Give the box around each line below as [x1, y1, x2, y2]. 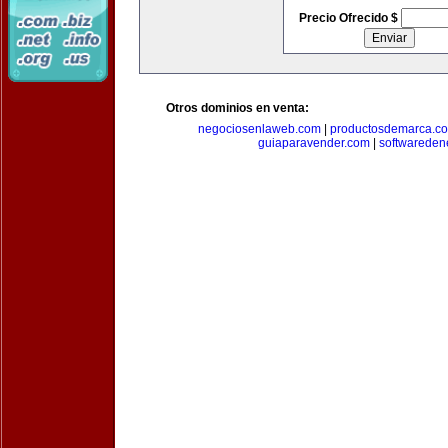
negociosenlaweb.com [198, 122, 321, 136]
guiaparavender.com [257, 136, 370, 150]
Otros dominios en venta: [166, 101, 309, 115]
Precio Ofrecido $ [298, 11, 401, 25]
